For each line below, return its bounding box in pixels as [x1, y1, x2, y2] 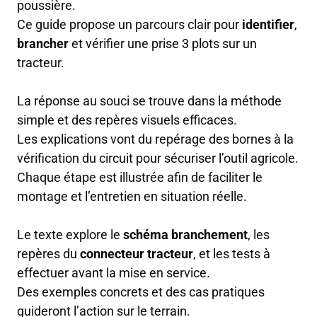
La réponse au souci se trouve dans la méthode [17, 93, 282, 108]
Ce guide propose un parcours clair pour [17, 16, 242, 32]
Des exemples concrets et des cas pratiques [17, 284, 265, 300]
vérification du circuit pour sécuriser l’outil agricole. [17, 150, 299, 166]
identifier [242, 16, 294, 32]
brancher [17, 35, 69, 51]
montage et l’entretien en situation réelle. [17, 188, 247, 204]
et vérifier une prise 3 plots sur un [69, 35, 257, 51]
